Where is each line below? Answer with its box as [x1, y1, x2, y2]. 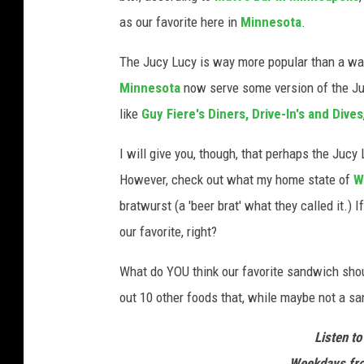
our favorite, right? [119, 223, 217, 240]
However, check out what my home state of [119, 171, 353, 188]
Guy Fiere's [141, 106, 208, 123]
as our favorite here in [119, 14, 240, 31]
